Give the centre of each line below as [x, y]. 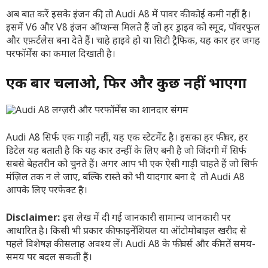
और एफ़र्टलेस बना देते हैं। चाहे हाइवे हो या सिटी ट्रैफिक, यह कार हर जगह [133, 42]
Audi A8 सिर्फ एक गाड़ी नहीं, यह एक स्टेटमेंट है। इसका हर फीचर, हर [127, 138]
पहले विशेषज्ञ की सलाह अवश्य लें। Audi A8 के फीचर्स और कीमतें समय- [131, 245]
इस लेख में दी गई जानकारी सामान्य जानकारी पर [146, 219]
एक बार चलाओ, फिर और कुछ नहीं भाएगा [126, 84]
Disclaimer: [33, 219]
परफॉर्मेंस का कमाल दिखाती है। [61, 55]
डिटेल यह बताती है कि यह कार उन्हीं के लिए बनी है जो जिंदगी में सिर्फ [126, 152]
